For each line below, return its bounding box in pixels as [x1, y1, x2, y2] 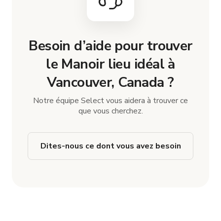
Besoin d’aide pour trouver [29, 36, 192, 55]
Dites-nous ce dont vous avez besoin [40, 140, 181, 151]
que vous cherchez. [78, 105, 143, 116]
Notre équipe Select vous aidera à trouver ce [33, 95, 188, 106]
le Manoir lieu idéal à [46, 54, 175, 74]
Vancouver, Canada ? [47, 73, 174, 92]
